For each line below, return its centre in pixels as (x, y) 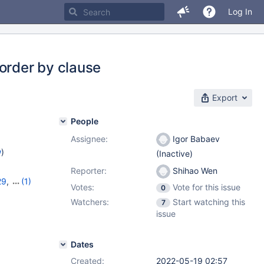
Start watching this (209, 202)
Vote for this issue (207, 187)
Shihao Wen (194, 171)
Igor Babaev (195, 139)
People (85, 121)
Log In (240, 11)
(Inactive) (174, 154)
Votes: (82, 187)
